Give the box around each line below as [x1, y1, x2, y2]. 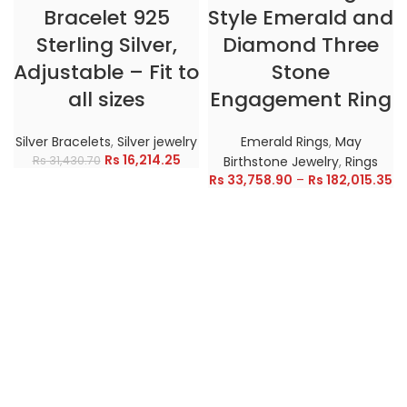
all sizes [67, 85, 145, 114]
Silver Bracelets [15, 133, 111, 152]
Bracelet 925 [43, 4, 170, 33]
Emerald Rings [240, 133, 329, 152]
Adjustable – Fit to [14, 58, 199, 87]
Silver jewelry [117, 133, 197, 152]
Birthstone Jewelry [223, 153, 339, 172]
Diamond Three [223, 31, 379, 60]
